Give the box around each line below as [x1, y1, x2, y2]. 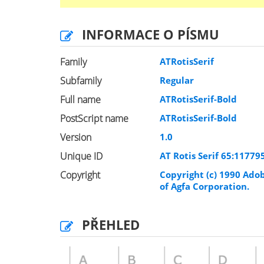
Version [60, 131, 91, 144]
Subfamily [60, 74, 101, 87]
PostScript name [60, 112, 128, 125]
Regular [160, 74, 194, 86]
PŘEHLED [82, 216, 140, 233]
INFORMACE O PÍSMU [82, 25, 219, 43]
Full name [60, 93, 101, 106]
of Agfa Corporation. [160, 180, 250, 192]
